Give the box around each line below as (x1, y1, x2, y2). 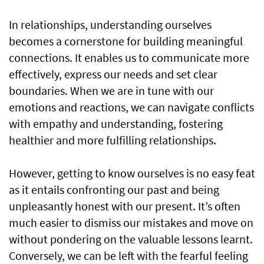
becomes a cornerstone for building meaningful (9, 34, 243, 48)
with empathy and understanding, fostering (9, 116, 223, 131)
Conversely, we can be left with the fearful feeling (9, 248, 248, 263)
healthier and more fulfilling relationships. (9, 133, 216, 147)
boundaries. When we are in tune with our (9, 83, 214, 98)
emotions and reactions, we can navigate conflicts (9, 100, 254, 114)
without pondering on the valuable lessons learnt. (9, 232, 253, 246)
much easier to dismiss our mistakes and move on (9, 215, 253, 230)
